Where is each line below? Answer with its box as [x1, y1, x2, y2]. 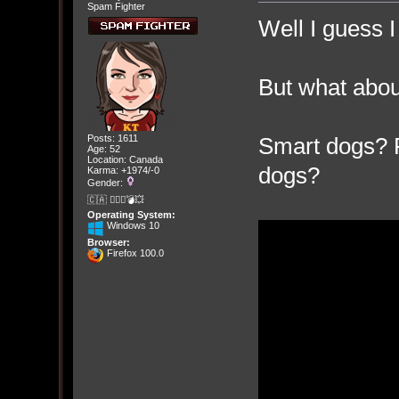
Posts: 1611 [86, 133, 138, 144]
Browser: [86, 236, 130, 248]
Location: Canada [86, 154, 163, 166]
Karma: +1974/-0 [86, 165, 159, 176]
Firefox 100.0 [103, 247, 164, 258]
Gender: [86, 177, 126, 189]
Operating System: [86, 208, 175, 220]
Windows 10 [103, 219, 159, 231]
